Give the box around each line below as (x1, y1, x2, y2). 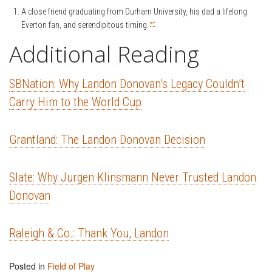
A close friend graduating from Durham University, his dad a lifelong (21, 7, 247, 17)
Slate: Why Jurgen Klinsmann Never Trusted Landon (9, 170, 256, 185)
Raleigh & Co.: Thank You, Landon (9, 226, 169, 241)
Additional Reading (9, 38, 199, 70)
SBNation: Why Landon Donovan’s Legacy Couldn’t (9, 76, 245, 92)
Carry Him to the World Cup (9, 95, 141, 110)
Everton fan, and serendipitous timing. (21, 20, 149, 30)
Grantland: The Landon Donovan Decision (9, 132, 205, 148)
